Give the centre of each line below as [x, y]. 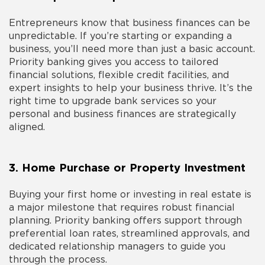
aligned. [27, 127]
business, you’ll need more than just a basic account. [132, 49]
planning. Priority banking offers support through [125, 221]
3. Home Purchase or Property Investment [127, 169]
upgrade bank [105, 101]
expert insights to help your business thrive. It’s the [131, 88]
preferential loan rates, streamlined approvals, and [129, 234]
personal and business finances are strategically [122, 114]
